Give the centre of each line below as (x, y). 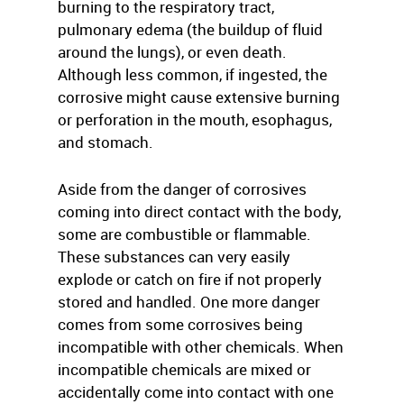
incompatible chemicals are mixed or (184, 369)
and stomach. (106, 142)
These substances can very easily (174, 257)
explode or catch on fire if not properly (190, 279)
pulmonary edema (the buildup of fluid (190, 29)
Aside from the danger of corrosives (182, 189)
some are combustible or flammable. (184, 234)
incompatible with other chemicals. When (201, 347)
